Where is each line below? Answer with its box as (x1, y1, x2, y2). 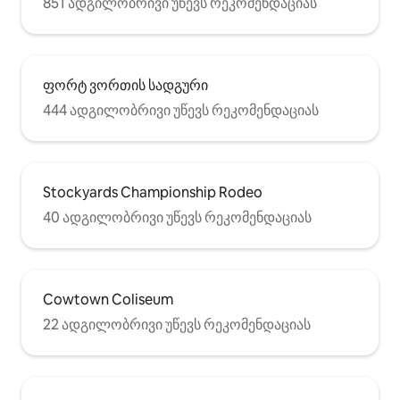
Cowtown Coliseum (43, 290, 173, 309)
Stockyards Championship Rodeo (43, 183, 262, 202)
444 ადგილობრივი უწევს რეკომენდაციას (43, 101, 319, 120)
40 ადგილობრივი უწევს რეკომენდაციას (43, 208, 312, 227)
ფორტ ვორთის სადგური (43, 76, 208, 95)
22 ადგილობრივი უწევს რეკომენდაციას (43, 315, 311, 334)
